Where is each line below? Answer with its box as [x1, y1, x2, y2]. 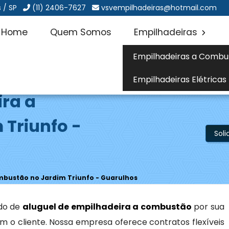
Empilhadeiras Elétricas [132, 74, 226, 85]
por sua [191, 201, 224, 213]
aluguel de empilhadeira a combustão [22, 201, 192, 213]
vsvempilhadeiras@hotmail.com [101, 3, 217, 13]
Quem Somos [50, 26, 111, 38]
